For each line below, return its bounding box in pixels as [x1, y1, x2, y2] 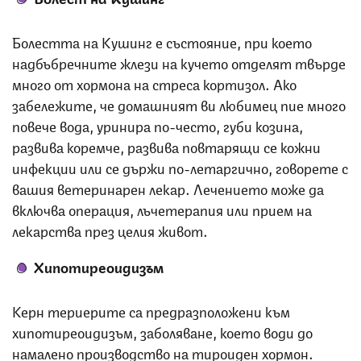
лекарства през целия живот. [12, 218, 208, 240]
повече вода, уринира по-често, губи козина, [12, 114, 303, 135]
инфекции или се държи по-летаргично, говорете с [12, 156, 348, 177]
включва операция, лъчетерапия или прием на [12, 197, 312, 219]
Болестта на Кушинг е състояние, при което [12, 30, 312, 52]
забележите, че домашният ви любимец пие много [12, 93, 346, 114]
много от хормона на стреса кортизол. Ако [12, 72, 297, 93]
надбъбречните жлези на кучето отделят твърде [12, 51, 346, 73]
